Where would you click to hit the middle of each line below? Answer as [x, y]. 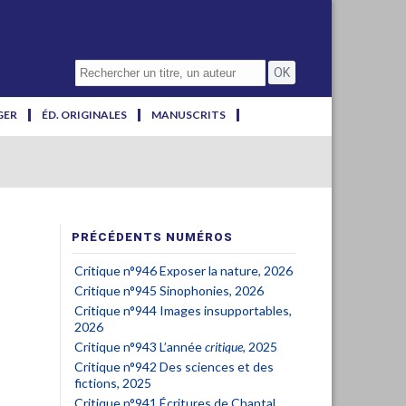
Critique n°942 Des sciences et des [174, 367]
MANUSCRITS [188, 115]
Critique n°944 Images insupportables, [183, 310]
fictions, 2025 [113, 383]
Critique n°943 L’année [140, 347]
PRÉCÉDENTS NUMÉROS [152, 237]
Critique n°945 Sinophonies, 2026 [169, 290]
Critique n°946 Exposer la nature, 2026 [184, 271]
